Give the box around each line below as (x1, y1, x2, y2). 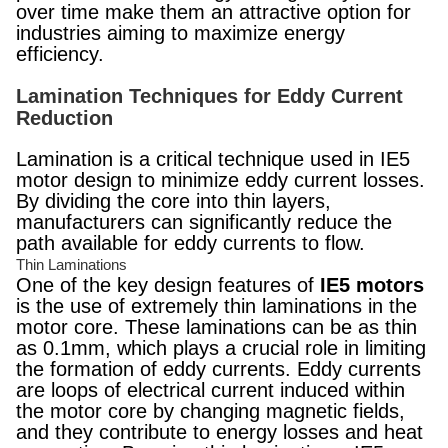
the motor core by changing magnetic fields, (16, 400, 405, 422)
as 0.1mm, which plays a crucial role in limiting (16, 337, 426, 359)
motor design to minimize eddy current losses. (16, 169, 425, 191)
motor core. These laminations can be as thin (16, 316, 417, 338)
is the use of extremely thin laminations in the (16, 295, 417, 317)
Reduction (16, 107, 113, 129)
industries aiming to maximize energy (16, 22, 345, 44)
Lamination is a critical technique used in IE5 (16, 148, 410, 170)
